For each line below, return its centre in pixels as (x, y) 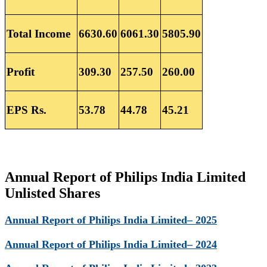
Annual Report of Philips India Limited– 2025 (111, 220)
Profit (21, 72)
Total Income (38, 34)
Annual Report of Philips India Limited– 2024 (111, 244)
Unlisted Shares (52, 193)
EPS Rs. (27, 110)
